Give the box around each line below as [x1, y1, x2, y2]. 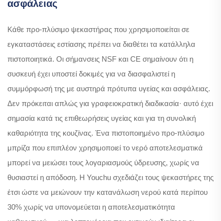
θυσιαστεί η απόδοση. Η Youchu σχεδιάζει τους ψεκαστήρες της [7, 173, 214, 182]
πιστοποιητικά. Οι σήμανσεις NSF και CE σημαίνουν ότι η [7, 54, 193, 63]
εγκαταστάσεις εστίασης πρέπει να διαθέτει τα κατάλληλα [7, 39, 195, 48]
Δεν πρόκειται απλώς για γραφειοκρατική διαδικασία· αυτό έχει [7, 99, 213, 108]
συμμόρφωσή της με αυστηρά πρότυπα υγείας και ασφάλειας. [7, 84, 210, 93]
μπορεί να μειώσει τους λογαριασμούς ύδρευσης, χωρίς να [7, 158, 199, 167]
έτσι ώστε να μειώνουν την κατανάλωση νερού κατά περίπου [7, 187, 208, 196]
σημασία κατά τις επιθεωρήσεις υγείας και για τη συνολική [7, 113, 196, 122]
